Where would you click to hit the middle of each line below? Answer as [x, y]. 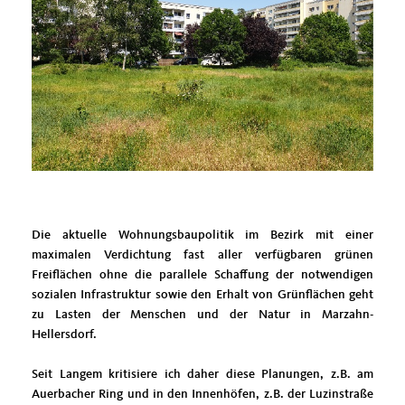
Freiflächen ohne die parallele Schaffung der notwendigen [202, 274]
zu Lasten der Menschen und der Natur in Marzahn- [202, 314]
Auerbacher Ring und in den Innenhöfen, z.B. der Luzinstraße [202, 394]
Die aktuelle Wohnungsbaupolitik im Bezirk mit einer [202, 235]
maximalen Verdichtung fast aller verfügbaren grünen [202, 254]
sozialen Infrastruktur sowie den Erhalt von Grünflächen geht [202, 294]
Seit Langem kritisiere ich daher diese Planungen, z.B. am [202, 374]
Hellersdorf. [64, 334]
